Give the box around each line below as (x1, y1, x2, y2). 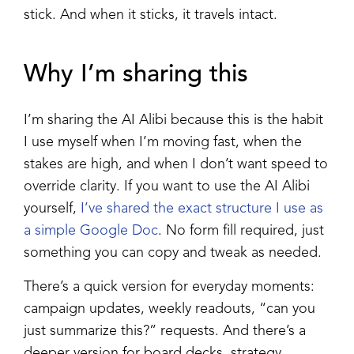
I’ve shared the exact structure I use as (81, 201, 323, 216)
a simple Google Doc (24, 223, 158, 238)
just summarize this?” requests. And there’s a (24, 323, 306, 338)
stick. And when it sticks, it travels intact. (24, 7, 281, 22)
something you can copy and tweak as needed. (24, 245, 322, 260)
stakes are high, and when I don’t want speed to (24, 156, 328, 171)
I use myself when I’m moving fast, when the (24, 134, 302, 149)
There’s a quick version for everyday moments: (24, 279, 314, 294)
